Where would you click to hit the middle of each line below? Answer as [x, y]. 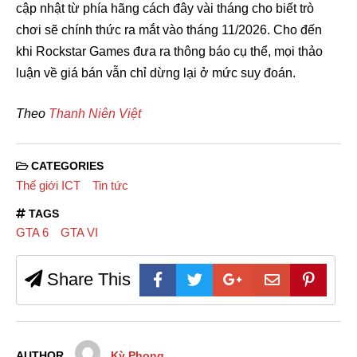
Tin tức [110, 185]
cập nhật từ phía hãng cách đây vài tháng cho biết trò [165, 9]
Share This [86, 280]
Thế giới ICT [48, 185]
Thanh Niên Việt [95, 114]
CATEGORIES [66, 167]
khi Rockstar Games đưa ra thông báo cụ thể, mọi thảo [169, 52]
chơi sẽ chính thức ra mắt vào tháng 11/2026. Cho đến [169, 30]
